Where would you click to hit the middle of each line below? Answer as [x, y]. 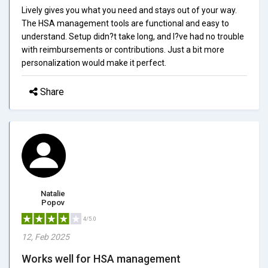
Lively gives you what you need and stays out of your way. [129, 10]
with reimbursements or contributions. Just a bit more [123, 49]
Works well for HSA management [101, 258]
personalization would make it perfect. [94, 63]
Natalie [53, 193]
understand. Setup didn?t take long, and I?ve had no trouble [133, 36]
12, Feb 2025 [45, 237]
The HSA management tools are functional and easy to [125, 23]
